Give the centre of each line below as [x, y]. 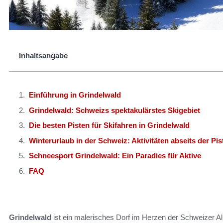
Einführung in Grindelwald [75, 95]
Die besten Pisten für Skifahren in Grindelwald [109, 125]
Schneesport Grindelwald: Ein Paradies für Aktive [115, 156]
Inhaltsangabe [43, 56]
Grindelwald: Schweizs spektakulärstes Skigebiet [114, 110]
